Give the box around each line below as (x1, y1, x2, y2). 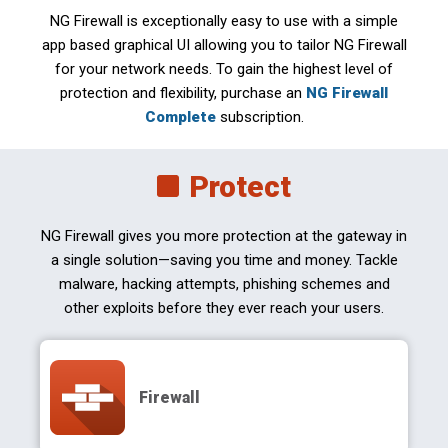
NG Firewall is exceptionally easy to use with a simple (50, 12, 398, 30)
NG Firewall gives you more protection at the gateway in (41, 227, 407, 245)
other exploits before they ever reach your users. (64, 299, 384, 317)
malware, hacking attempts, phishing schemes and (58, 275, 390, 293)
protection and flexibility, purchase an (60, 84, 306, 102)
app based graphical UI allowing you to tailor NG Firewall (41, 36, 407, 54)
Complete (144, 108, 220, 126)
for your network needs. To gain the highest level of (55, 60, 393, 78)
